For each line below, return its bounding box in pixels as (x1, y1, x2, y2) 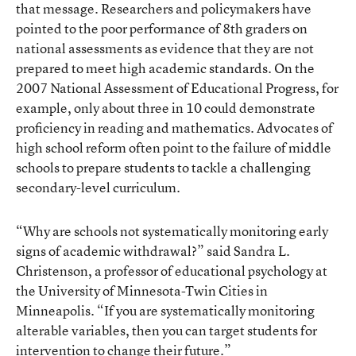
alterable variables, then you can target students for (16, 320, 317, 339)
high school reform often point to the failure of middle (16, 137, 331, 157)
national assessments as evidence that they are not (16, 38, 314, 57)
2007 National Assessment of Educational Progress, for (16, 78, 339, 97)
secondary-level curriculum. (16, 177, 180, 196)
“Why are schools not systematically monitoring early (16, 221, 328, 240)
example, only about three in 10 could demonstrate (16, 98, 315, 117)
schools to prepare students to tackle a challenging (16, 157, 311, 176)
